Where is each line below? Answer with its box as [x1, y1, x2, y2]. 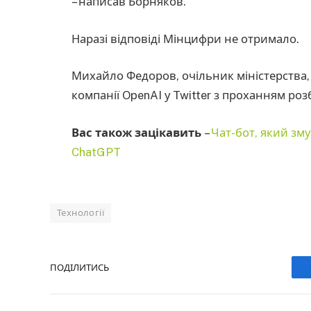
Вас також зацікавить [72, 125, 204, 140]
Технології [57, 208, 104, 219]
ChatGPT [72, 144, 121, 159]
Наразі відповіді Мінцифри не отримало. [72, 31, 299, 46]
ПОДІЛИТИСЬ [50, 262, 109, 273]
